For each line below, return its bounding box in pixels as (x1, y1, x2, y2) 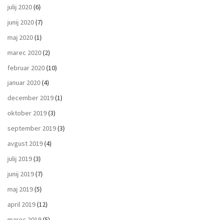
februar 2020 (7, 63, 45, 72)
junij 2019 (7, 169, 34, 178)
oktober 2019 (7, 109, 47, 118)
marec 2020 (7, 48, 41, 57)
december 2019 (7, 93, 54, 103)
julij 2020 (7, 2, 32, 11)
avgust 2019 (7, 139, 43, 148)
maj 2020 (7, 32, 33, 42)
